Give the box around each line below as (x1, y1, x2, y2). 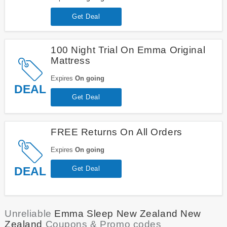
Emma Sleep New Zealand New (54, 208, 202, 219)
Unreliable (4, 208, 55, 219)
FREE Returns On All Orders (50, 126, 182, 137)
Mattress (50, 55, 91, 66)
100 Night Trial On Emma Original (50, 44, 206, 55)
